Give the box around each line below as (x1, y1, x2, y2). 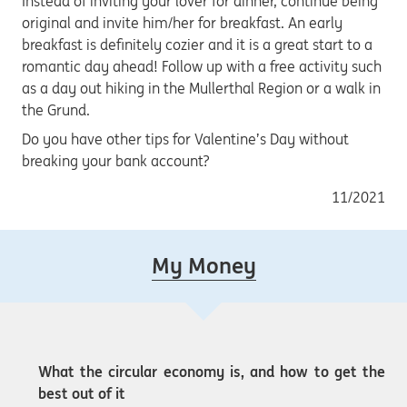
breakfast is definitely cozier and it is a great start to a (22, 35, 372, 55)
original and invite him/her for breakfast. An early (22, 14, 342, 33)
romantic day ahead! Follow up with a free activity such (22, 57, 382, 76)
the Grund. (22, 101, 90, 120)
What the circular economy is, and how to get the (38, 362, 385, 382)
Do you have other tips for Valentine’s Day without (22, 130, 349, 149)
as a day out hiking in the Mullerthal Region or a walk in (22, 79, 381, 98)
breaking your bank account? (22, 152, 209, 171)
